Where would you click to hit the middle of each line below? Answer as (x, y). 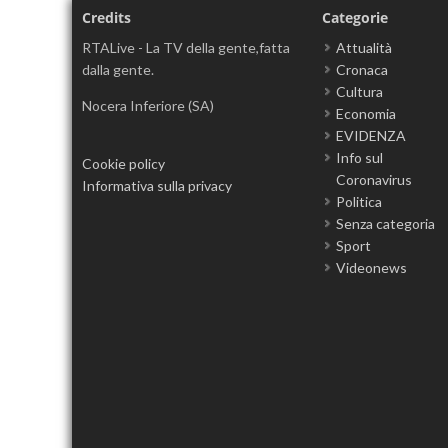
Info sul (359, 158)
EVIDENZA (371, 136)
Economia (366, 114)
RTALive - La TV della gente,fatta (186, 48)
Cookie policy (123, 164)
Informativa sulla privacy (157, 186)
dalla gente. (118, 70)
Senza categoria (385, 224)
